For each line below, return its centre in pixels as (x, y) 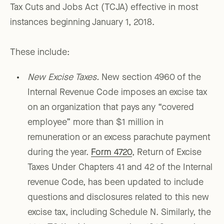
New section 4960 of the (150, 78)
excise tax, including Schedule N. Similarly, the (119, 213)
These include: (40, 53)
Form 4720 (111, 153)
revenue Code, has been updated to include (115, 183)
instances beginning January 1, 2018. (82, 23)
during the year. (59, 153)
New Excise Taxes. (63, 78)
